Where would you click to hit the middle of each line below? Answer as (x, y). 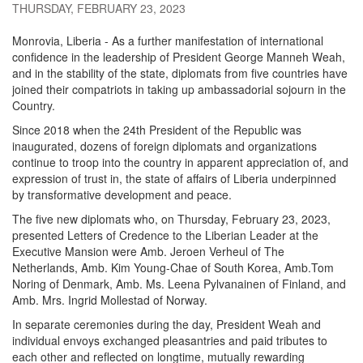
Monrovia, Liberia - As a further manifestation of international (168, 40)
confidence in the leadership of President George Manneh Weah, (179, 56)
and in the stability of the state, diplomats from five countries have (180, 73)
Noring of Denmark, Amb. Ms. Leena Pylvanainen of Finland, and (179, 283)
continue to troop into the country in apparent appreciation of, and (180, 162)
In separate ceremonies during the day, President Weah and (167, 324)
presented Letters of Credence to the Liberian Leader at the (165, 235)
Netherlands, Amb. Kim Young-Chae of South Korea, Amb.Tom (173, 267)
